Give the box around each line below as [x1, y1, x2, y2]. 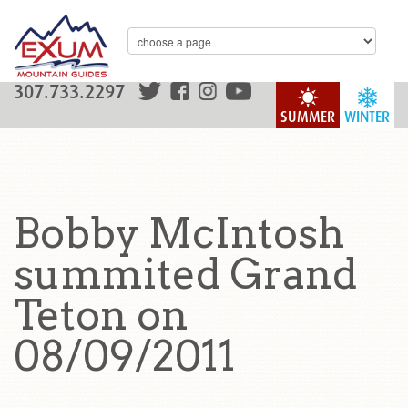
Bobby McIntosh [14, 209, 345, 258]
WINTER [344, 108, 390, 126]
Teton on [14, 291, 189, 340]
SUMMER [280, 108, 335, 126]
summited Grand [14, 250, 357, 299]
